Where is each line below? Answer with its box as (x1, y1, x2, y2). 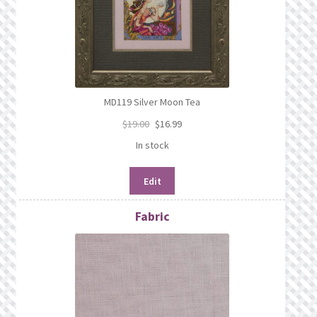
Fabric (134, 208, 170, 224)
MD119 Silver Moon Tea (104, 95, 201, 108)
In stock (135, 139, 169, 152)
